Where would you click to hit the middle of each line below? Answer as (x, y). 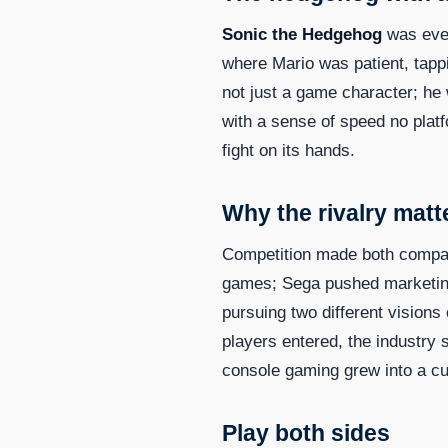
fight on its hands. (288, 150)
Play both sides (306, 432)
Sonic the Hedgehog (302, 34)
